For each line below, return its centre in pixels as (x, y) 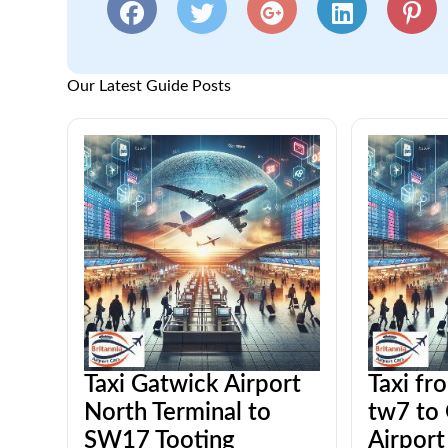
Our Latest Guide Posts (149, 86)
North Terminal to (178, 413)
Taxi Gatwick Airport (193, 385)
